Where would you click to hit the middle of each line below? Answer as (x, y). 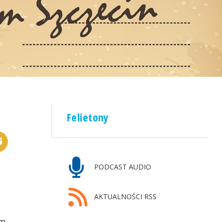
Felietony (88, 117)
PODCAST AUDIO (121, 167)
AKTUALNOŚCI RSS (124, 197)
